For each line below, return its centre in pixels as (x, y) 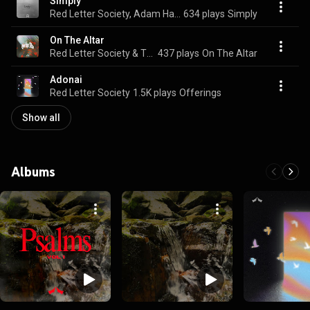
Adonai (66, 79)
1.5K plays (155, 92)
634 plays (204, 13)
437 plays (179, 53)
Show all (41, 118)
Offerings (200, 92)
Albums (33, 172)
